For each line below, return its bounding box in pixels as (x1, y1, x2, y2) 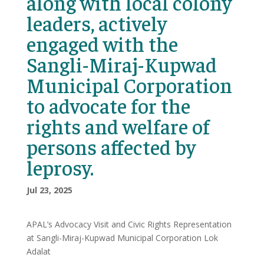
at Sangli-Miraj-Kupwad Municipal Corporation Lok (26, 232, 218, 243)
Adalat (26, 246, 51, 257)
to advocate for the (26, 92, 190, 118)
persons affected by (26, 133, 196, 160)
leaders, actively (26, 9, 167, 36)
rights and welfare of (26, 113, 210, 139)
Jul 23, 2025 (26, 184, 72, 196)
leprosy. (26, 154, 94, 180)
